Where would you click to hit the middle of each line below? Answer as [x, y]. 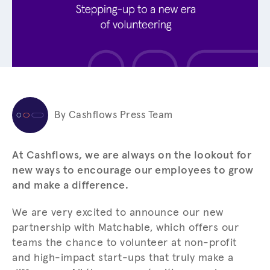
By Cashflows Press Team [114, 115]
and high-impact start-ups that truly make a [123, 258]
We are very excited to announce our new [118, 213]
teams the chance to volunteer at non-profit [124, 243]
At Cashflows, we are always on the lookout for [132, 156]
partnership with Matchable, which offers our [125, 228]
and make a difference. [70, 186]
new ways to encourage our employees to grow [133, 171]
